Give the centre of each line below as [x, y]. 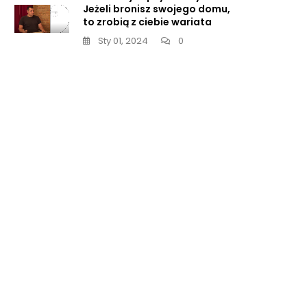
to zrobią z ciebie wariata [147, 22]
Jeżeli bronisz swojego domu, [157, 9]
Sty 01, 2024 [123, 41]
